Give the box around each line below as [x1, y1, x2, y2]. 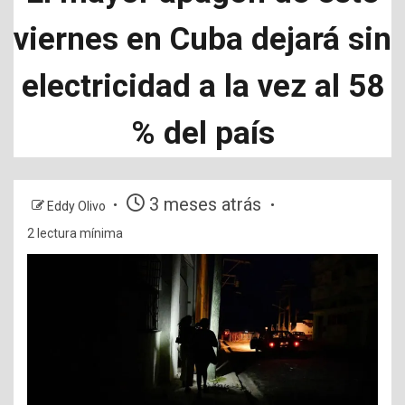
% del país [130, 115, 275, 152]
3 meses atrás [145, 193, 266, 215]
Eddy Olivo [47, 199, 108, 213]
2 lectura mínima [27, 226, 123, 240]
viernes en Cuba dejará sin [14, 21, 391, 58]
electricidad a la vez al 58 [21, 68, 384, 105]
